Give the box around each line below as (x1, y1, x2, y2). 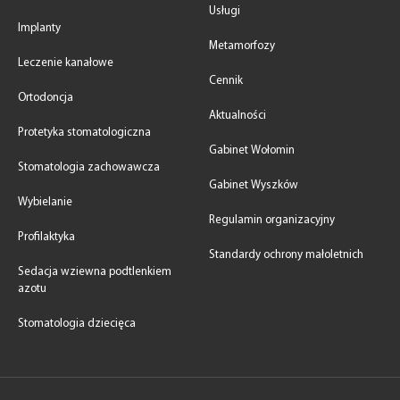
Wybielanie (18, 196, 72, 208)
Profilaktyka (18, 231, 75, 243)
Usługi (209, 5, 240, 17)
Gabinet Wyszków (209, 179, 298, 191)
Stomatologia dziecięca (18, 318, 136, 329)
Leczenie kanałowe (18, 57, 113, 69)
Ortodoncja (18, 92, 73, 104)
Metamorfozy (209, 40, 275, 52)
